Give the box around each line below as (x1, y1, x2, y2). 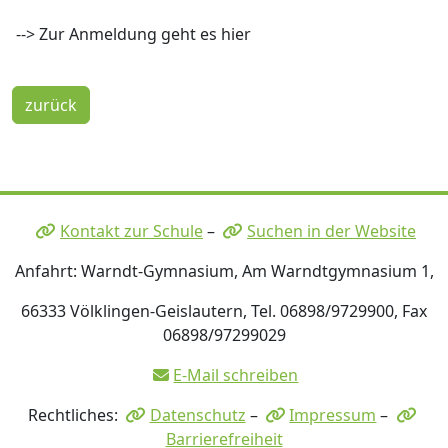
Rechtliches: (27, 404, 122, 427)
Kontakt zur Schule (60, 220, 203, 243)
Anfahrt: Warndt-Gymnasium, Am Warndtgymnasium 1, (14, 260, 434, 283)
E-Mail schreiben (173, 364, 299, 387)
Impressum (289, 404, 377, 427)
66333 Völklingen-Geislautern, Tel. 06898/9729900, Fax (21, 300, 427, 323)
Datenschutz (149, 404, 246, 427)
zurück (25, 93, 77, 116)
